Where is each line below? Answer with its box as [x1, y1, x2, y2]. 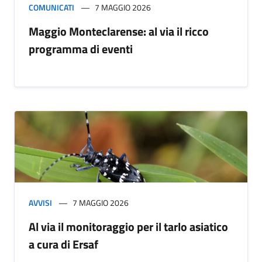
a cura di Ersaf [29, 235, 98, 254]
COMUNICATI [29, 1, 74, 14]
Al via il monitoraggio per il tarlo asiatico [29, 218, 228, 236]
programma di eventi [29, 40, 133, 58]
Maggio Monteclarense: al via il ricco [29, 22, 209, 41]
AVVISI [29, 196, 52, 209]
